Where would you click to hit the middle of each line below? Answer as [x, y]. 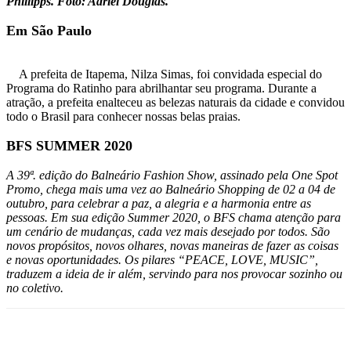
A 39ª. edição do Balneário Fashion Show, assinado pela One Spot [172, 175]
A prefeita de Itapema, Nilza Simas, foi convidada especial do [170, 74]
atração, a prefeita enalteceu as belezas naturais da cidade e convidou [175, 103]
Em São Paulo [49, 31]
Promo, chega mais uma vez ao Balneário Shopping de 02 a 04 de [171, 190]
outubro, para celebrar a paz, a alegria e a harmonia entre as [159, 204]
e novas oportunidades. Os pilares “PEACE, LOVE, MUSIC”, [162, 260]
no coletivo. [38, 288]
